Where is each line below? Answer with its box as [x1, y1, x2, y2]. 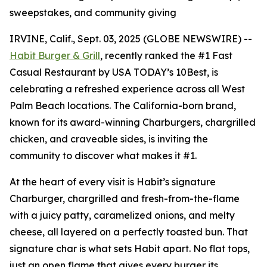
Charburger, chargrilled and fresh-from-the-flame [10, 193, 240, 204]
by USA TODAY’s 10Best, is [96, 66, 218, 78]
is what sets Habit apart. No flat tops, [77, 243, 250, 254]
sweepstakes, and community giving [10, 7, 176, 18]
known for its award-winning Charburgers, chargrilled [10, 116, 256, 128]
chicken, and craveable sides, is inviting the [10, 133, 208, 145]
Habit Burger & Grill [10, 49, 100, 61]
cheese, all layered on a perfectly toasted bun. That [10, 226, 248, 238]
